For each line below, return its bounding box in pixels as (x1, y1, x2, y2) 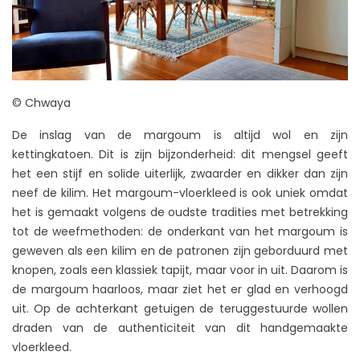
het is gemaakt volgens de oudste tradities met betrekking (12, 204, 348, 221)
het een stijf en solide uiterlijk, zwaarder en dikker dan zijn (12, 166, 348, 182)
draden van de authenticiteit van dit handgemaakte (12, 320, 348, 337)
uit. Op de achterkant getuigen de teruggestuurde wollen (12, 301, 348, 317)
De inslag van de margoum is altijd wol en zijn (12, 127, 348, 144)
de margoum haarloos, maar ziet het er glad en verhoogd (12, 281, 348, 298)
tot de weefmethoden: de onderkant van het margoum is (12, 223, 348, 240)
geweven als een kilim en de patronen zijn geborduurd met (12, 243, 348, 260)
